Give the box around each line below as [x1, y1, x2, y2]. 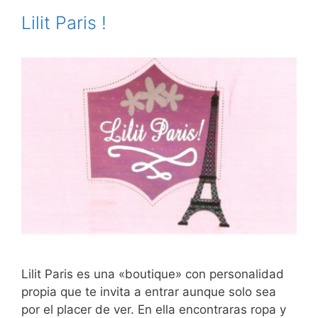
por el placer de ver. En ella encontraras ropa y [21, 302, 286, 317]
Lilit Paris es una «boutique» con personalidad [21, 266, 284, 281]
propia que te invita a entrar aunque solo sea [21, 284, 276, 299]
